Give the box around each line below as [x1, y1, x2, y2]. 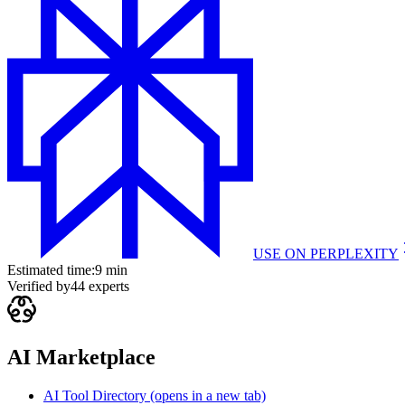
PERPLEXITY [310, 246, 399, 262]
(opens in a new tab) [150, 387, 266, 403]
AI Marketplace [7, 345, 155, 370]
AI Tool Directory [43, 387, 150, 403]
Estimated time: [7, 262, 95, 278]
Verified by [7, 278, 71, 295]
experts [85, 278, 129, 295]
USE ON [253, 246, 310, 262]
